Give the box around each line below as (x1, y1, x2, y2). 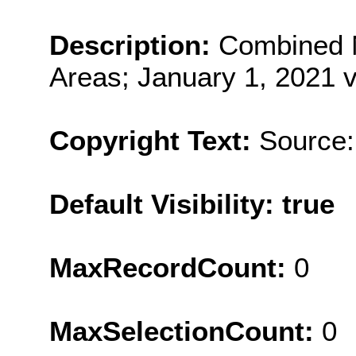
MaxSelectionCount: (49, 315, 322, 346)
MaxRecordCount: (49, 251, 294, 283)
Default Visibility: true (49, 188, 335, 219)
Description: (49, 29, 219, 60)
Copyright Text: (49, 124, 259, 156)
